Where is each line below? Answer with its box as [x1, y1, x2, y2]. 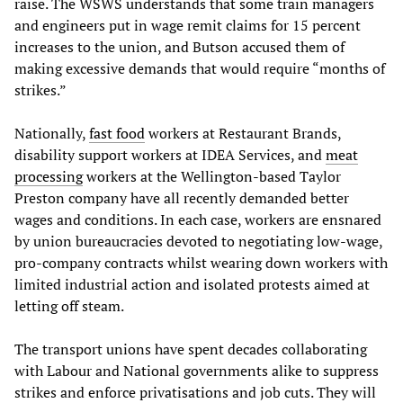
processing [14, 166, 83, 187]
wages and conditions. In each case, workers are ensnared [14, 210, 381, 230]
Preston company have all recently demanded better [14, 188, 349, 209]
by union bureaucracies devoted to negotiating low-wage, [14, 231, 382, 252]
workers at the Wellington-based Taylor [83, 166, 341, 187]
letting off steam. [14, 296, 124, 317]
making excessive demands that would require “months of [14, 58, 385, 79]
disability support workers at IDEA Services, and [14, 145, 326, 166]
